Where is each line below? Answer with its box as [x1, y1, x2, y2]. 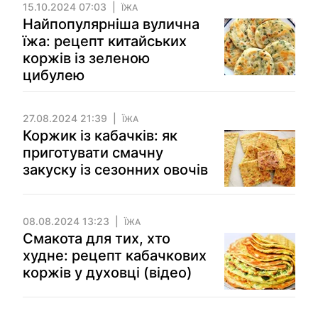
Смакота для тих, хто [23, 230, 170, 247]
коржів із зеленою [23, 50, 150, 67]
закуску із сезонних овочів [23, 161, 208, 178]
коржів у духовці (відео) [23, 264, 192, 281]
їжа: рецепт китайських [23, 33, 187, 50]
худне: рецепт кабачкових [23, 247, 207, 264]
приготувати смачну [23, 144, 163, 161]
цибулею [23, 67, 84, 84]
